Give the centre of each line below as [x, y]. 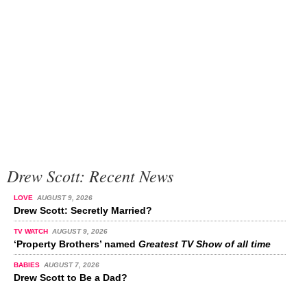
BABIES [28, 265]
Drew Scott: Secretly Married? [83, 210]
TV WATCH [32, 231]
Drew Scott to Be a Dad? [71, 278]
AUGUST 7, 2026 [71, 265]
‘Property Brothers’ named [76, 244]
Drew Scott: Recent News [90, 175]
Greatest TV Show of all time [205, 244]
